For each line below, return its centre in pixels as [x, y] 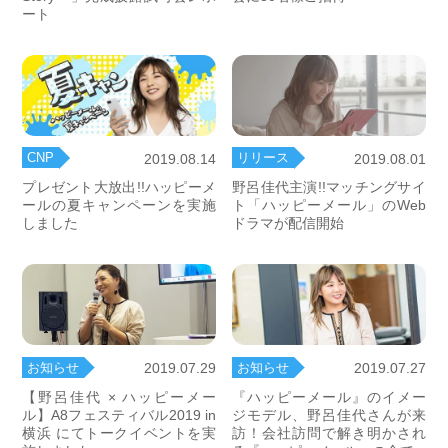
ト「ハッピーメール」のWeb [329, 205]
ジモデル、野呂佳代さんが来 [329, 414]
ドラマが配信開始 [288, 223]
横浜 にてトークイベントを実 [119, 432]
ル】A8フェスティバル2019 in [119, 414]
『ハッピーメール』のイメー [329, 396]
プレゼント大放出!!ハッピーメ [119, 187]
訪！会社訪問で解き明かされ [329, 432]
